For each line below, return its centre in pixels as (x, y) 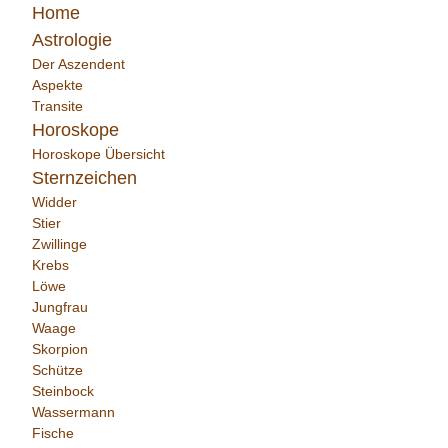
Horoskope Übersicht (98, 154)
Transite (57, 106)
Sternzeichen (84, 178)
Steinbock (63, 391)
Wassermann (73, 412)
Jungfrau (60, 307)
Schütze (57, 370)
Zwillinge (59, 244)
